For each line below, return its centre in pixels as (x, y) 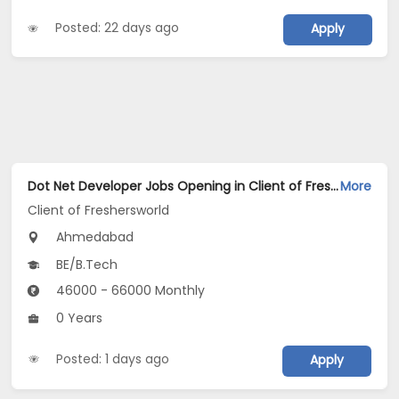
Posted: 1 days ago (113, 358)
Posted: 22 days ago (118, 28)
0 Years (78, 318)
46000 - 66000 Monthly (129, 291)
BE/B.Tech (85, 265)
